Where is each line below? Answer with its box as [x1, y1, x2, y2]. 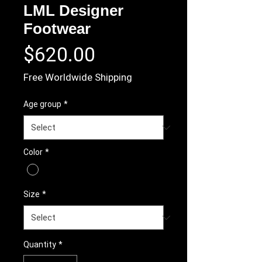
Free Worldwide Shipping [23, 71, 132, 83]
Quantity [23, 240, 56, 250]
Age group [23, 99, 61, 109]
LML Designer [23, 2, 123, 19]
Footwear [23, 20, 91, 37]
